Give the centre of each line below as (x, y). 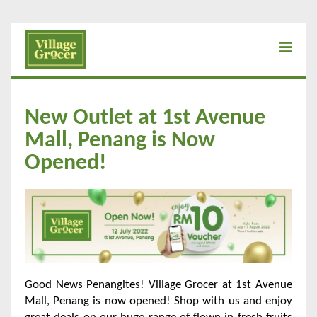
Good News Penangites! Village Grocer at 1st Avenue (158, 285)
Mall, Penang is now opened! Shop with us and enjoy (158, 301)
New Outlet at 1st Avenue (145, 118)
